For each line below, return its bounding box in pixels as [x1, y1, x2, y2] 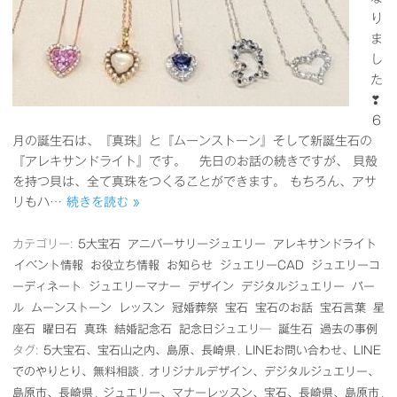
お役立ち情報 [90, 260, 160, 271]
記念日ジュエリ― [179, 323, 271, 335]
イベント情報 [14, 260, 83, 271]
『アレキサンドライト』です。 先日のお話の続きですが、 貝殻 [12, 155, 378, 167]
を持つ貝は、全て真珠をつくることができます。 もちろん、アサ [12, 175, 377, 188]
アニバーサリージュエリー [128, 238, 266, 250]
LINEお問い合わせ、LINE [245, 345, 381, 356]
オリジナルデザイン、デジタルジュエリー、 [149, 366, 379, 378]
